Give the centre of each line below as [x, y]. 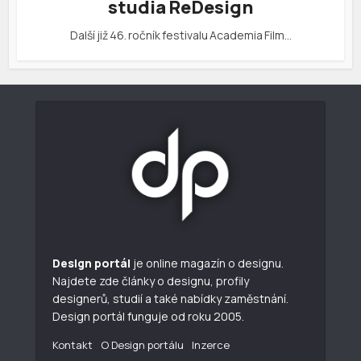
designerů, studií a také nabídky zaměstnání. [170, 299]
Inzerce [211, 345]
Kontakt [73, 345]
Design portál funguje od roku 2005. [148, 317]
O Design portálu [142, 345]
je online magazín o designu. [207, 263]
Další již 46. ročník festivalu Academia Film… [180, 35]
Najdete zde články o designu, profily [151, 281]
